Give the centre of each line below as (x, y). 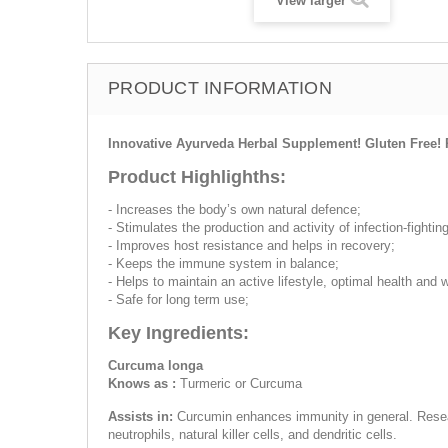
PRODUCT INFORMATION (220, 88)
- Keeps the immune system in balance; (223, 263)
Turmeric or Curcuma (239, 383)
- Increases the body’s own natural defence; (234, 209)
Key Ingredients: (178, 333)
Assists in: (142, 416)
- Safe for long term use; (178, 299)
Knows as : (142, 383)
